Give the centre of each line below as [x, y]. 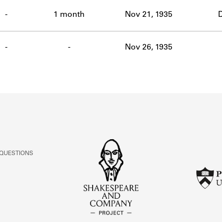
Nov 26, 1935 [149, 47]
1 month [69, 15]
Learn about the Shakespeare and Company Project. [111, 41]
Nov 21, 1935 [149, 15]
